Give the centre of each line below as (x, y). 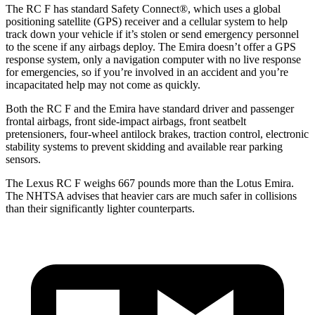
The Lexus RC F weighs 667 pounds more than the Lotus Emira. (150, 183)
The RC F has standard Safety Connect (92, 8)
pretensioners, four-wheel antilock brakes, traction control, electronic (157, 134)
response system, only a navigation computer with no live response (153, 59)
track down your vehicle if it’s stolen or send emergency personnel (152, 34)
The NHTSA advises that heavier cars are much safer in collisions (151, 195)
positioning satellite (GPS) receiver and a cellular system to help (147, 21)
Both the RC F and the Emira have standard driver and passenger (150, 108)
